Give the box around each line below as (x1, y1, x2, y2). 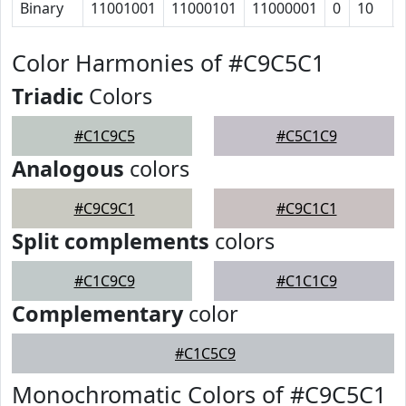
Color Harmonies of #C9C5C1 (12, 47, 324, 78)
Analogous (12, 154, 124, 183)
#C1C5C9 (175, 343, 236, 363)
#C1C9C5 (73, 126, 135, 146)
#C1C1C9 (275, 271, 337, 291)
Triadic (12, 82, 83, 111)
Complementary (12, 299, 183, 328)
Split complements (12, 227, 209, 256)
